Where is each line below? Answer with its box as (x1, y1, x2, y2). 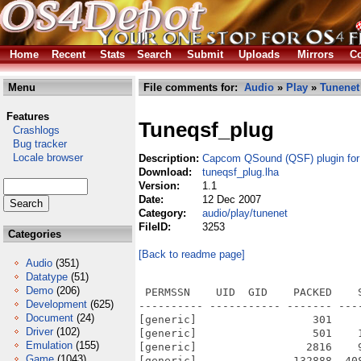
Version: (139, 180, 183, 192)
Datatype (26, 271, 68, 283)
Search (137, 48, 172, 60)
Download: (139, 166, 195, 178)
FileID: (139, 221, 174, 233)
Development (26, 298, 87, 310)
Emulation (26, 339, 73, 351)
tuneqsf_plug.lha (202, 166, 279, 178)
